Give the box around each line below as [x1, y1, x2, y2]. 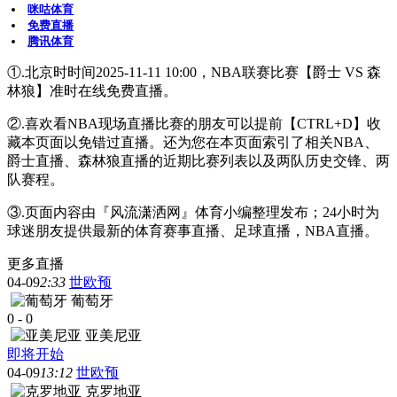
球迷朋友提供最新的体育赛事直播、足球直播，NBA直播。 [7, 222, 378, 238]
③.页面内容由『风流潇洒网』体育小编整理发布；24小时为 [7, 204, 379, 220]
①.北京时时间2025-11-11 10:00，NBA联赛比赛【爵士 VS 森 [7, 64, 381, 80]
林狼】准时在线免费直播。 [7, 82, 177, 98]
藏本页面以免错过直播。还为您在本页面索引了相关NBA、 [7, 134, 378, 150]
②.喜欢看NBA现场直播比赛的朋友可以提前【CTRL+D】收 [7, 115, 381, 131]
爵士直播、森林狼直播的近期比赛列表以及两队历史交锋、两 [7, 152, 390, 168]
